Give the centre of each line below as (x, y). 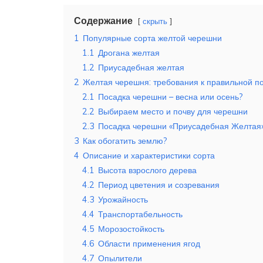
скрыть (155, 21)
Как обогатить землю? (125, 141)
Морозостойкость (131, 229)
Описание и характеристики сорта (149, 156)
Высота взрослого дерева (147, 171)
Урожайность (123, 200)
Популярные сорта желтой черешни (152, 38)
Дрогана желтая (129, 53)
